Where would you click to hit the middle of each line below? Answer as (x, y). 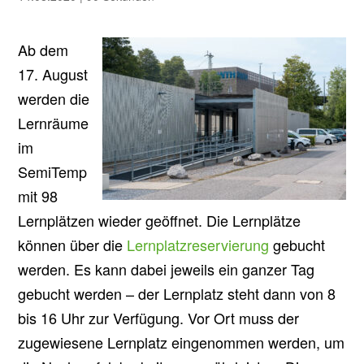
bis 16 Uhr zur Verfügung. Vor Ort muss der (159, 318)
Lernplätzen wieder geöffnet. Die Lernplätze (160, 220)
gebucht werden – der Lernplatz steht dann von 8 (177, 293)
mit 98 (38, 196)
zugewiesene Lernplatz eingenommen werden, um (182, 342)
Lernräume (54, 123)
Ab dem (43, 50)
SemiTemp (53, 171)
